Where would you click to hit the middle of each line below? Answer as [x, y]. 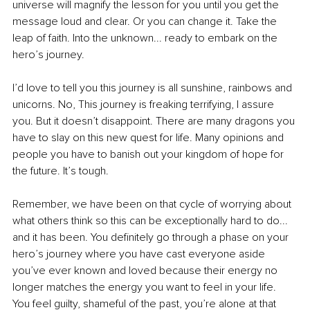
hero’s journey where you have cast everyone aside [140, 254]
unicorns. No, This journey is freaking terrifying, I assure [145, 104]
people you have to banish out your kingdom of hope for [149, 154]
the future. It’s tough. [61, 171]
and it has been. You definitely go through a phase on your [152, 237]
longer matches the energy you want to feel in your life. [146, 287]
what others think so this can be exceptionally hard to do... [152, 220]
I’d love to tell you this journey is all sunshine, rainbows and [154, 88]
